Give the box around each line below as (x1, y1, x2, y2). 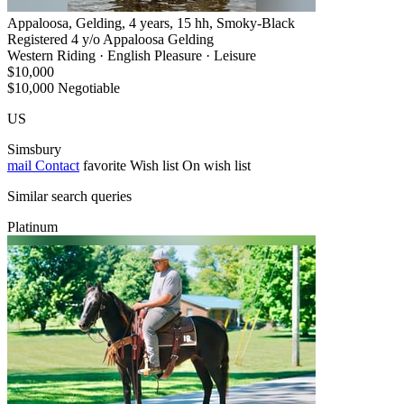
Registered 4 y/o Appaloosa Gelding (7, 31, 214, 47)
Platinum (7, 218, 58, 234)
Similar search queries (7, 188, 132, 204)
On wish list (182, 157, 251, 173)
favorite (83, 157, 126, 173)
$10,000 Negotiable (7, 79, 120, 96)
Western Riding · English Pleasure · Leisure (7, 47, 256, 63)
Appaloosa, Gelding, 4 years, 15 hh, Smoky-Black (7, 14, 295, 31)
